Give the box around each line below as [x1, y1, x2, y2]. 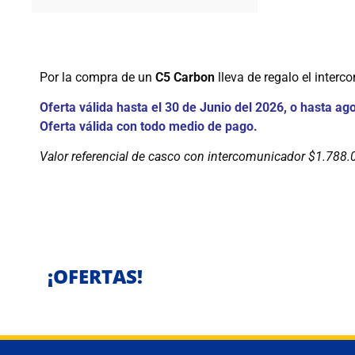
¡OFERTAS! [48, 262, 143, 289]
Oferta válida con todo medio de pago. [40, 118, 258, 134]
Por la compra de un [40, 69, 155, 85]
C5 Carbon [155, 69, 215, 85]
